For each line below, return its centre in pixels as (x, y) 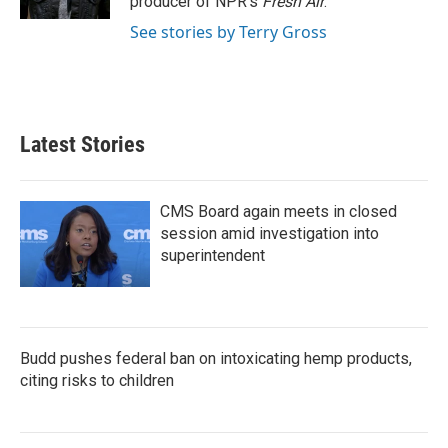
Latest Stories (82, 144)
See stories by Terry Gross (228, 32)
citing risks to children (97, 380)
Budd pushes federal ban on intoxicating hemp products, (216, 358)
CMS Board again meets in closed (278, 211)
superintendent (212, 255)
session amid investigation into (269, 233)
